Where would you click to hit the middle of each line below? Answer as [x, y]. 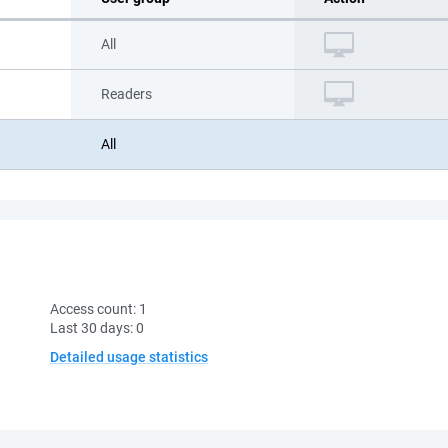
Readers [126, 94]
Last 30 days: [93, 328]
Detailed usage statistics [129, 357]
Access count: [94, 309]
